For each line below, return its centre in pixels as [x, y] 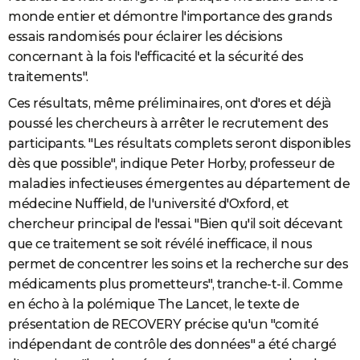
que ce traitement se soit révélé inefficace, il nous [160, 244]
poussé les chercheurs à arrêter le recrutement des [168, 124]
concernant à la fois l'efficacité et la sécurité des [155, 57]
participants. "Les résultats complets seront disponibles [179, 144]
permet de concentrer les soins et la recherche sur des [178, 264]
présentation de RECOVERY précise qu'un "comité [163, 325]
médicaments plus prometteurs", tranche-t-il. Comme [175, 284]
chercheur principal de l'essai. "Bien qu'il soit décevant [176, 224]
